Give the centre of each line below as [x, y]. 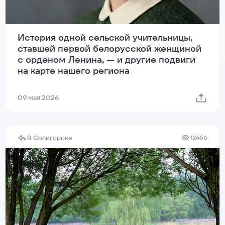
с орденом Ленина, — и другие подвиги [106, 59]
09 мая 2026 [38, 97]
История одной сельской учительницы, [105, 37]
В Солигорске [50, 138]
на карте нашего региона [74, 70]
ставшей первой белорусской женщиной [109, 48]
